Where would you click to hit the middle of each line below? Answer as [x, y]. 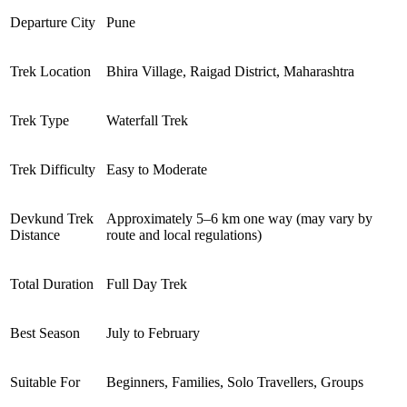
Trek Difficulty [53, 169]
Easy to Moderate [157, 169]
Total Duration [52, 283]
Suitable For [45, 382]
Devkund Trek [52, 218]
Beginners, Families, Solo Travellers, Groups [235, 382]
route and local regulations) [184, 234]
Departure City [53, 22]
